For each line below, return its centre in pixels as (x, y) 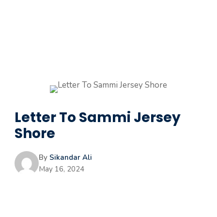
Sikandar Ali (71, 157)
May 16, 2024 (62, 169)
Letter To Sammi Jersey (98, 117)
